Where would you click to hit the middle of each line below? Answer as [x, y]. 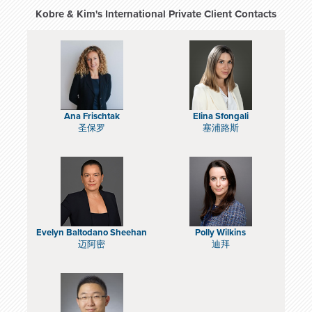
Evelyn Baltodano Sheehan [92, 233]
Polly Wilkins [220, 233]
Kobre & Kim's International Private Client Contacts [156, 14]
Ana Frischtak [92, 117]
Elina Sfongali [220, 117]
